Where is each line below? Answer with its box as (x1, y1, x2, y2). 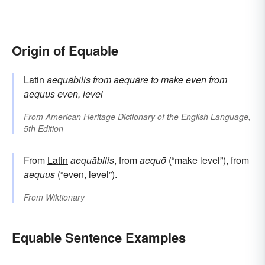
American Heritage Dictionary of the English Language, (46, 111, 251, 123)
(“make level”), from (166, 153, 249, 167)
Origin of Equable (12, 41, 118, 60)
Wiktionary (46, 191, 85, 203)
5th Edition (24, 122, 63, 135)
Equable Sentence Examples (12, 228, 186, 247)
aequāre (114, 73, 148, 87)
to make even (151, 73, 206, 87)
